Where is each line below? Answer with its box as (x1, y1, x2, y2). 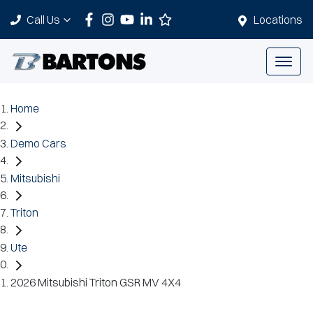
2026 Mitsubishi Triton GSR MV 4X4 (10, 275, 181, 289)
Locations (254, 13, 303, 27)
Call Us (27, 13, 60, 27)
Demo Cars (10, 136, 66, 150)
